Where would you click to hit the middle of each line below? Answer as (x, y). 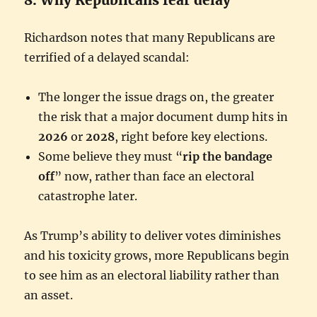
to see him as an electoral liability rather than (152, 275)
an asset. (49, 295)
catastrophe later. (88, 196)
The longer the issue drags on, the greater (156, 97)
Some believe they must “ (111, 156)
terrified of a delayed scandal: (107, 57)
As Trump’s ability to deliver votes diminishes (153, 235)
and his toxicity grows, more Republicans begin (157, 255)
